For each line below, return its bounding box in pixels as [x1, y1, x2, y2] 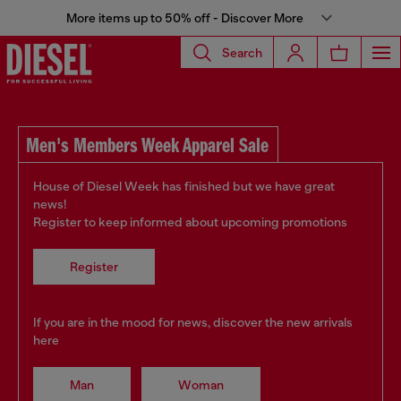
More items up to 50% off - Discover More [65, 11, 303, 25]
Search [222, 45, 262, 60]
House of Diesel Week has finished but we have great [33, 179, 335, 193]
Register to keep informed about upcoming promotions [33, 215, 347, 229]
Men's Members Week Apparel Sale [26, 136, 269, 158]
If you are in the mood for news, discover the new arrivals [33, 315, 353, 329]
